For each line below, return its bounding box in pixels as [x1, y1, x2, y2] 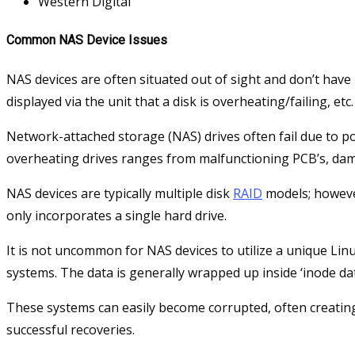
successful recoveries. [6, 321, 135, 339]
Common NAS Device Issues [6, 32, 167, 48]
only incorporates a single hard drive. [6, 207, 227, 225]
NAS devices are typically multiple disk [6, 185, 233, 203]
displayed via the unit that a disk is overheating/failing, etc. [6, 93, 353, 111]
